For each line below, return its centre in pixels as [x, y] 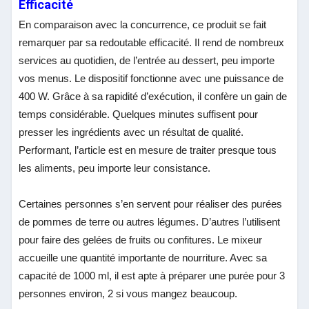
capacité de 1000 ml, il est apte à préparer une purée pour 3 [152, 275]
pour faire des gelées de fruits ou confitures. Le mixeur [141, 239]
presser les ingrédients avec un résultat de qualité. [131, 132]
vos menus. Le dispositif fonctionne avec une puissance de [151, 78]
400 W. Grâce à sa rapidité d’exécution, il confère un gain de [153, 96]
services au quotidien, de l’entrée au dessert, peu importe [147, 60]
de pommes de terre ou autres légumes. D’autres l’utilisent [150, 221]
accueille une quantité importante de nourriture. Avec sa [143, 257]
